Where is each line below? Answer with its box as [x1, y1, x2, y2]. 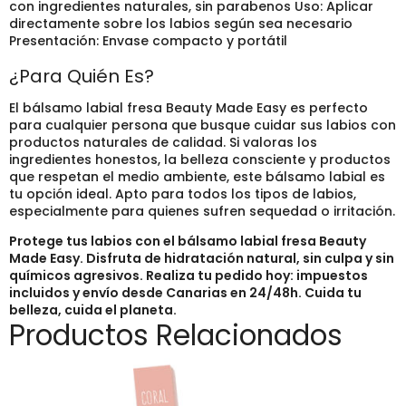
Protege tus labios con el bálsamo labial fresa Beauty [9, 231, 366, 250]
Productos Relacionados [9, 314, 343, 355]
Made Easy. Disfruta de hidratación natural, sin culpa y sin [9, 248, 394, 267]
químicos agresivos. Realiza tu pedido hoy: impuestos [9, 266, 368, 285]
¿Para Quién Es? [9, 63, 154, 89]
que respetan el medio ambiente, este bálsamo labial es [9, 167, 385, 186]
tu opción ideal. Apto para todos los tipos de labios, [9, 184, 356, 203]
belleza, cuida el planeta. [9, 300, 177, 319]
